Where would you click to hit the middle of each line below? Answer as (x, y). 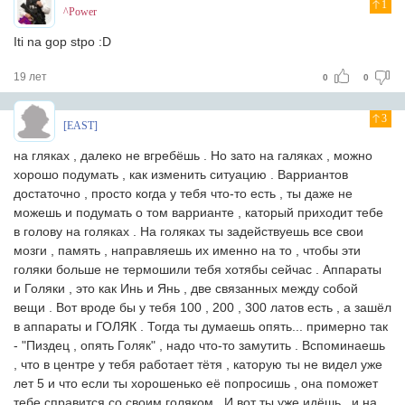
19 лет (30, 77)
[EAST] (80, 126)
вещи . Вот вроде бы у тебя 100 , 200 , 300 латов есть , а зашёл (202, 307)
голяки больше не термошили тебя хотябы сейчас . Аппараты (198, 269)
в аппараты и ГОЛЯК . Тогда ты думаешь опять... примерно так (201, 326)
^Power (80, 12)
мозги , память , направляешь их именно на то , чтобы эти (187, 250)
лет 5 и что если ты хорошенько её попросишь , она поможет (196, 383)
